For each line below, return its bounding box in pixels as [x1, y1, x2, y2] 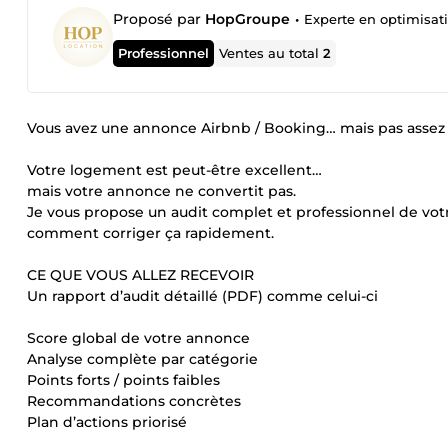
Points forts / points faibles [27, 371, 220, 389]
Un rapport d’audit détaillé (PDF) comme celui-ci [27, 287, 378, 305]
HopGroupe [205, 10, 290, 28]
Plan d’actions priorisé [27, 413, 187, 431]
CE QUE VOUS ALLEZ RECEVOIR [27, 266, 254, 284]
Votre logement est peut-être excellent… [27, 161, 322, 179]
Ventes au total [219, 45, 324, 61]
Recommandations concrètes [27, 392, 241, 410]
